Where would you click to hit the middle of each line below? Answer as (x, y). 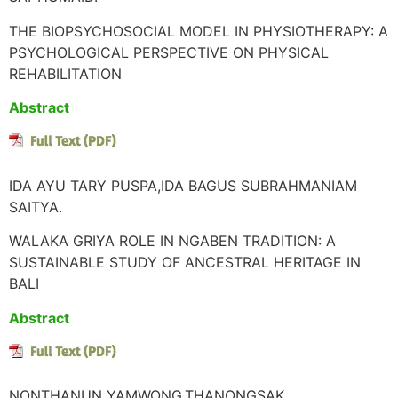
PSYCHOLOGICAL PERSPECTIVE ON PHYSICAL (169, 52)
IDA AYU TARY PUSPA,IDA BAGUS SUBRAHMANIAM (183, 185)
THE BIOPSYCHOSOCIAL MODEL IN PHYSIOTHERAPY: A (199, 31)
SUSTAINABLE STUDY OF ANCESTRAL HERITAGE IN (185, 263)
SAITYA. (36, 207)
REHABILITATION (65, 73)
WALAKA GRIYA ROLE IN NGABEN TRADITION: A (172, 241)
